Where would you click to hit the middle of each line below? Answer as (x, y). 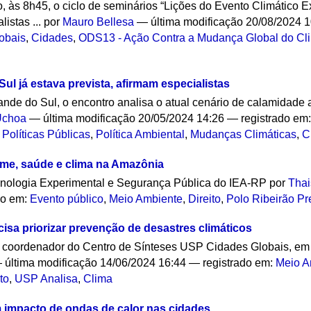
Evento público (67, 199)
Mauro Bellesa (99, 22)
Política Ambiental (141, 134)
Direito (205, 199)
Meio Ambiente (146, 199)
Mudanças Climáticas (244, 134)
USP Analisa (47, 279)
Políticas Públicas (47, 134)
